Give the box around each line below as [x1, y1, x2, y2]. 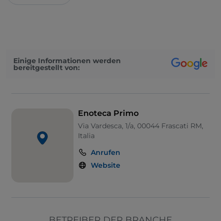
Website [91, 161, 121, 170]
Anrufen [91, 148, 121, 157]
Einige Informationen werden [13, 56, 121, 65]
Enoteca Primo [78, 109, 139, 118]
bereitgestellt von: [13, 63, 80, 72]
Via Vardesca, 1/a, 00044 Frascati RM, [78, 121, 204, 131]
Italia [78, 131, 95, 141]
